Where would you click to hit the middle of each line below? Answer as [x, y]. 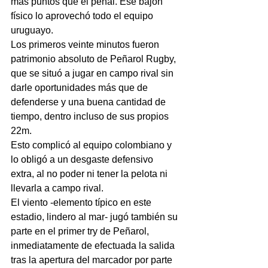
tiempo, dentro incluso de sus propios [91, 116]
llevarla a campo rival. [57, 188]
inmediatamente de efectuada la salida [94, 245]
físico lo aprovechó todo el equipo [83, 16]
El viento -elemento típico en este [82, 202]
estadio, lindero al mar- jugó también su [95, 217]
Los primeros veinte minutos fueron [86, 44]
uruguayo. [32, 30]
